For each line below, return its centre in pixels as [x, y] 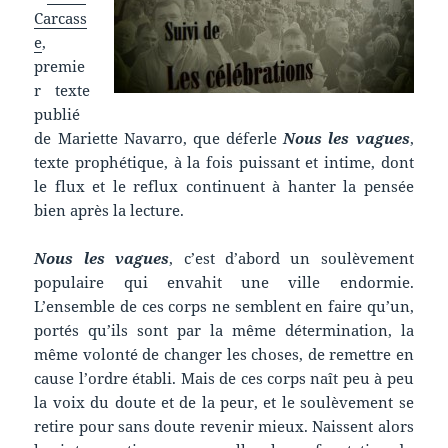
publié [57, 113]
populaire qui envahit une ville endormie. [224, 281]
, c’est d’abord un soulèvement [291, 257]
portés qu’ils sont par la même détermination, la [224, 329]
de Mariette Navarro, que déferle [159, 137]
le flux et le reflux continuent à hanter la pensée [224, 185]
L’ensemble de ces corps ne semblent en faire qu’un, [224, 305]
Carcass [61, 17]
